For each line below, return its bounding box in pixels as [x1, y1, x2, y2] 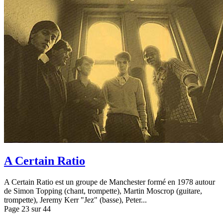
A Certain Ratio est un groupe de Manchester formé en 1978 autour [4, 178, 215, 187]
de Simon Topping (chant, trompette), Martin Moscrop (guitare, [4, 187, 202, 196]
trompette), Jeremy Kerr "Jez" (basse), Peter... [4, 196, 147, 205]
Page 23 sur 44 [4, 205, 51, 214]
